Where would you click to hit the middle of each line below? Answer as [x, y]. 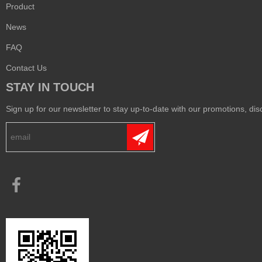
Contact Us [26, 68]
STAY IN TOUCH [50, 87]
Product [20, 6]
